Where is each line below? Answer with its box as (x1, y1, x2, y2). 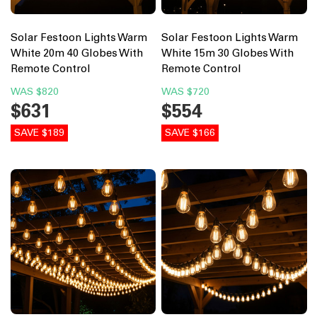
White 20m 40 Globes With (10, 46, 143, 59)
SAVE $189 (13, 126, 64, 139)
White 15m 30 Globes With (161, 46, 294, 59)
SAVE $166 (165, 126, 215, 139)
